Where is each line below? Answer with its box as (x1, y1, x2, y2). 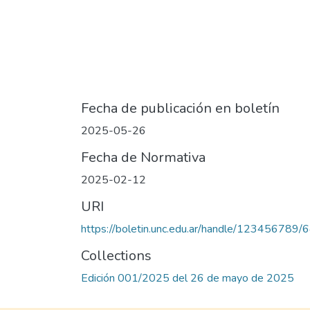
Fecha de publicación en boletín (81, 99, 280, 118)
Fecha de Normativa (81, 148, 206, 167)
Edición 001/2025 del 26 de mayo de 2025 (81, 271, 294, 286)
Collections (81, 246, 152, 266)
